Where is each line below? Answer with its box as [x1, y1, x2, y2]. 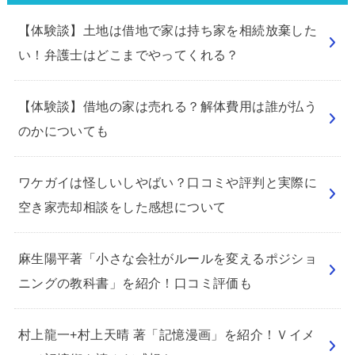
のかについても [17, 123, 109, 138]
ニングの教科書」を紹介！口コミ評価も [17, 275, 253, 290]
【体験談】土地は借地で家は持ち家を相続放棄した [17, 22, 318, 37]
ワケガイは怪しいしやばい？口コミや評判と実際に [17, 174, 318, 189]
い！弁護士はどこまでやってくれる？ [17, 47, 239, 62]
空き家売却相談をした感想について [17, 199, 227, 214]
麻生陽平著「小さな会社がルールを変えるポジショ [17, 250, 318, 265]
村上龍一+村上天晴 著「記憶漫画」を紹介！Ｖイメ [17, 326, 315, 342]
